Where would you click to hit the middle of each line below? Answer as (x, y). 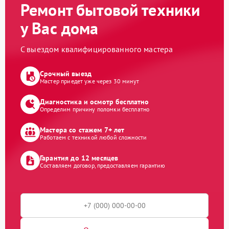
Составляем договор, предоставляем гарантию (103, 165)
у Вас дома (60, 28)
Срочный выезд (66, 73)
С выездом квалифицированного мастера (97, 49)
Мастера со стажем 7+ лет (82, 130)
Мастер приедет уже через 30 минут (89, 81)
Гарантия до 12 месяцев (79, 158)
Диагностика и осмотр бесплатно (95, 101)
